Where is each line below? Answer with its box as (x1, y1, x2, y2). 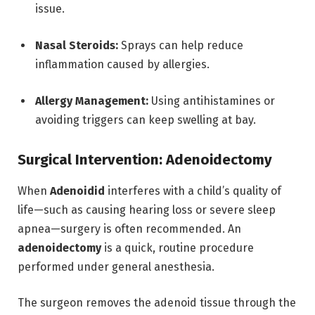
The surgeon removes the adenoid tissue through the (18, 296, 296, 310)
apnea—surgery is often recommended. (18, 221, 225, 236)
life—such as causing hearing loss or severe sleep (18, 202, 276, 217)
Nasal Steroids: (35, 39, 118, 52)
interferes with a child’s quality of (105, 184, 281, 198)
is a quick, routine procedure (101, 240, 254, 255)
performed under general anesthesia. (18, 259, 214, 274)
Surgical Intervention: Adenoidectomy (18, 151, 272, 169)
